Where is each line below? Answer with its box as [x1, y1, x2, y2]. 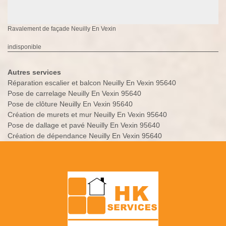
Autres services [8, 68, 61, 77]
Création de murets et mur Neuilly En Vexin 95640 [8, 110, 167, 119]
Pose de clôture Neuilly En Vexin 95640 [8, 100, 133, 108]
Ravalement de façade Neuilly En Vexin [8, 25, 116, 33]
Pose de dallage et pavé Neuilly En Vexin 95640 [8, 121, 160, 130]
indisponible [8, 43, 41, 51]
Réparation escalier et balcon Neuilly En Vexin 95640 [8, 79, 176, 87]
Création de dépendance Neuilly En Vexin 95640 [8, 132, 162, 140]
